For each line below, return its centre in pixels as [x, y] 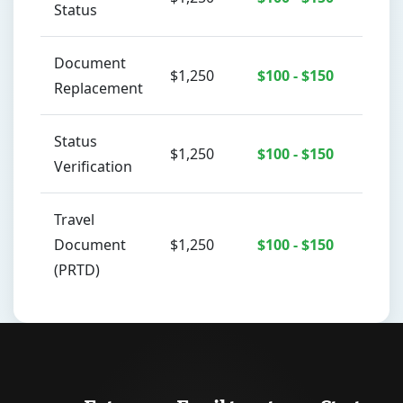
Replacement [99, 88]
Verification [93, 166]
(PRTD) [77, 270]
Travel [74, 219]
